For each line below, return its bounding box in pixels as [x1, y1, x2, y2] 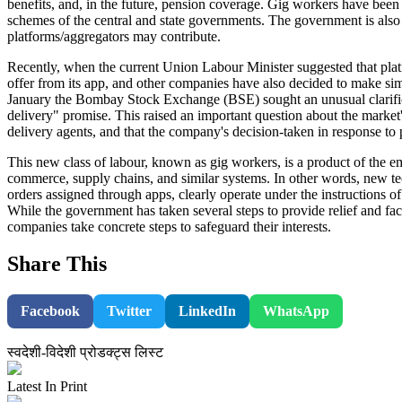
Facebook [21, 303, 80, 319]
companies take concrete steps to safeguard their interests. [7, 218, 331, 234]
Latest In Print [7, 379, 87, 395]
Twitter [107, 303, 152, 319]
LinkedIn [179, 303, 236, 319]
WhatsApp [263, 303, 329, 319]
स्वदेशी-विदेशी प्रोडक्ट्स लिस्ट [7, 345, 163, 361]
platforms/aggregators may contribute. [7, 28, 221, 44]
